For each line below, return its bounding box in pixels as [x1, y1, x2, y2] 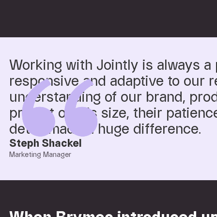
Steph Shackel [9, 139, 82, 149]
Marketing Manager [9, 151, 72, 158]
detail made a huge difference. [9, 123, 201, 137]
